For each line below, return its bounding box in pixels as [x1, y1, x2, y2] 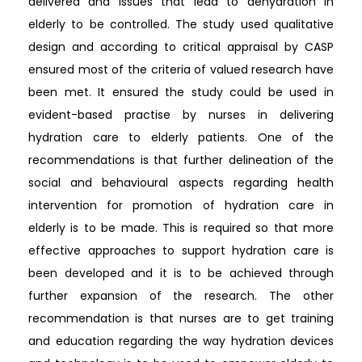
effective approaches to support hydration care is [28, 242, 334, 259]
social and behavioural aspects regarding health [28, 175, 334, 192]
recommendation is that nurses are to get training [28, 310, 334, 327]
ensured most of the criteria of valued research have [28, 61, 334, 78]
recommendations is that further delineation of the [28, 152, 334, 169]
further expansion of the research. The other [28, 288, 334, 305]
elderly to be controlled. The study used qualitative [28, 16, 334, 33]
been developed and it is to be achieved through [28, 265, 334, 282]
